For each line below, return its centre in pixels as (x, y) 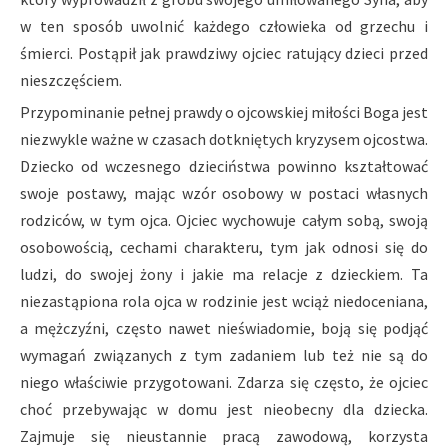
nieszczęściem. (71, 80)
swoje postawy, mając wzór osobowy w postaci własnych (224, 193)
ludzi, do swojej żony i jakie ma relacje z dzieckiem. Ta (224, 274)
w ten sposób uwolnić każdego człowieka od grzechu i (224, 26)
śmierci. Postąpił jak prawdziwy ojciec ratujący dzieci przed (224, 53)
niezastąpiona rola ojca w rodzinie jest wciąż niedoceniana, (224, 301)
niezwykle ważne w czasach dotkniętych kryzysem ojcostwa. (224, 139)
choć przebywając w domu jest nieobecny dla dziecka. (224, 409)
